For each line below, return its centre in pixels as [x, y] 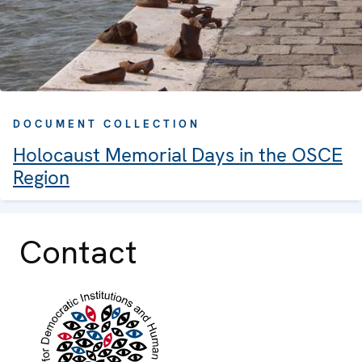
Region [41, 178]
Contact [78, 253]
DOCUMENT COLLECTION [107, 124]
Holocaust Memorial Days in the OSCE [178, 155]
